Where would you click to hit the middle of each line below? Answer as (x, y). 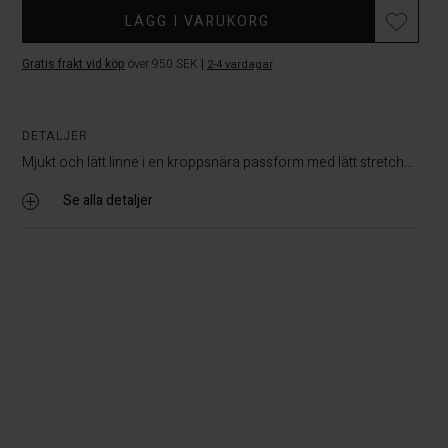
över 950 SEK (162, 64)
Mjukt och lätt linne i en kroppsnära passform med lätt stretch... (217, 162)
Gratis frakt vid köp (73, 64)
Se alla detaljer (107, 200)
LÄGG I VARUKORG (198, 21)
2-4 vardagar (239, 64)
